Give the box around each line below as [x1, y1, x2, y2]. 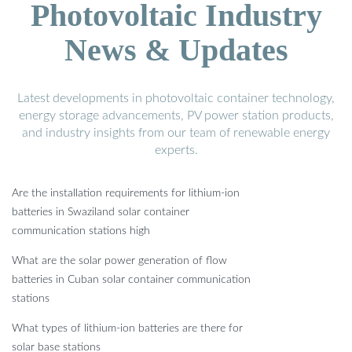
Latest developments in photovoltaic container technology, [17, 92, 335, 105]
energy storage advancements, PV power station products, [18, 109, 334, 123]
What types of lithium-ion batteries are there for [12, 323, 243, 335]
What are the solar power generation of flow [12, 255, 227, 267]
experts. [154, 144, 198, 157]
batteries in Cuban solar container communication [12, 274, 251, 286]
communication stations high [12, 225, 150, 237]
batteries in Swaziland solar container [12, 207, 189, 218]
